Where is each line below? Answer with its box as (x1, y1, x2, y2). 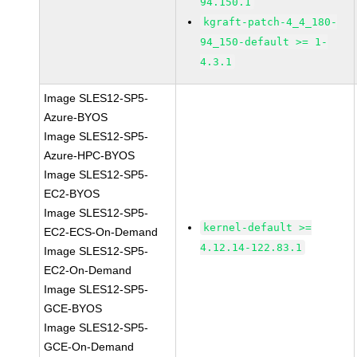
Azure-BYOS (44, 111, 108, 124)
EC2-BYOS (44, 187, 100, 200)
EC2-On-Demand (44, 264, 132, 277)
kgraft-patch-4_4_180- (203, 16, 338, 28)
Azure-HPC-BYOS (44, 149, 135, 162)
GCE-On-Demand (44, 340, 135, 353)
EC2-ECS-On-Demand (44, 226, 159, 238)
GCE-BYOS (44, 302, 103, 315)
